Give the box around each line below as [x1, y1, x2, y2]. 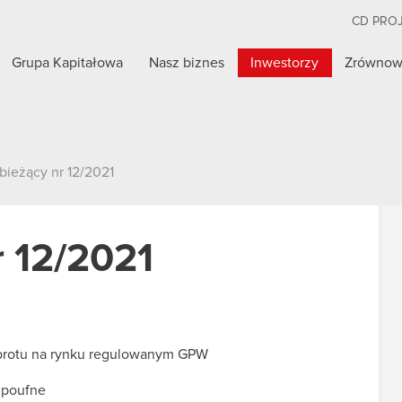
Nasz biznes [149, 56, 225, 70]
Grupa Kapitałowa [12, 56, 124, 70]
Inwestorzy [250, 56, 319, 70]
